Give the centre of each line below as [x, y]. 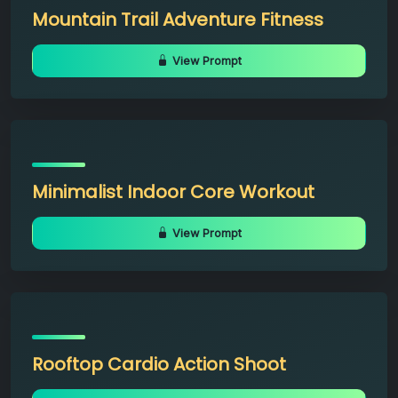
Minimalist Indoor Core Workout [173, 191]
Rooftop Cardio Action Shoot [159, 364]
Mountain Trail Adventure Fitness [178, 19]
